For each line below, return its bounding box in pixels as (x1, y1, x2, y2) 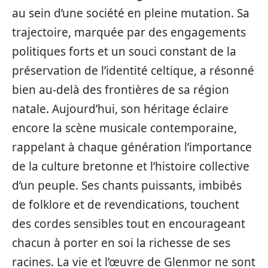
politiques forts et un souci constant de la (12, 44, 236, 59)
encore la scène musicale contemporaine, (12, 120, 237, 136)
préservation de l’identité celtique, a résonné (12, 63, 254, 78)
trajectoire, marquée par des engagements (12, 25, 246, 40)
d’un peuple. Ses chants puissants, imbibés (12, 178, 242, 193)
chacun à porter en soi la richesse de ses (12, 235, 230, 251)
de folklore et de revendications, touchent (12, 197, 239, 212)
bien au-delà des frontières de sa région (12, 82, 229, 98)
